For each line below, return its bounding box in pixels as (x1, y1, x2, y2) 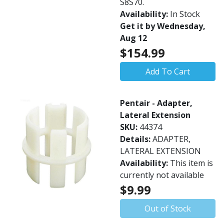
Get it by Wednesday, (120, 20, 205, 31)
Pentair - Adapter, (120, 97, 192, 108)
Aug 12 (120, 32, 147, 43)
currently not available (120, 169, 204, 180)
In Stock (170, 8, 200, 19)
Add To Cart (145, 66, 190, 77)
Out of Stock (144, 203, 191, 214)
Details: (120, 133, 152, 144)
